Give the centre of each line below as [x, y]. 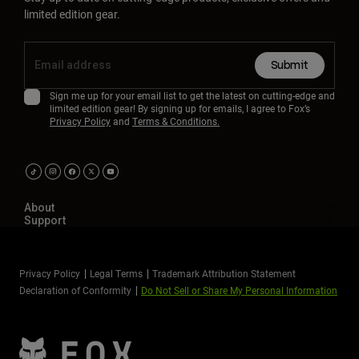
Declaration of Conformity [75, 290]
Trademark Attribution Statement [224, 274]
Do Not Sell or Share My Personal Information [239, 290]
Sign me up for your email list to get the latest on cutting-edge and [192, 96]
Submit [289, 66]
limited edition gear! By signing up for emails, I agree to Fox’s [180, 109]
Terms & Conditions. [176, 121]
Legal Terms [116, 274]
